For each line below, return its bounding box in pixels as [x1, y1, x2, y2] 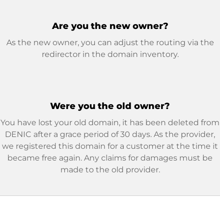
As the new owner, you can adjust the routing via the [6, 38, 214, 47]
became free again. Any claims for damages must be [7, 153, 213, 163]
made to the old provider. [60, 165, 160, 174]
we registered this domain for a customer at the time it [2, 141, 218, 151]
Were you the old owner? [50, 101, 170, 111]
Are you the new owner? [52, 21, 168, 31]
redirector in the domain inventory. [41, 50, 179, 59]
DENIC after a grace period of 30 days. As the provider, [5, 130, 215, 139]
